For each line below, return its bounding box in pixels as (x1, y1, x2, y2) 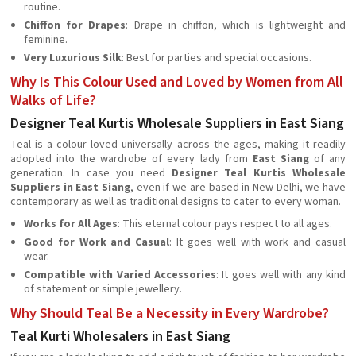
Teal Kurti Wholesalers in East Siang (10, 327, 230, 346)
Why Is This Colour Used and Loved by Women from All (10, 72, 343, 92)
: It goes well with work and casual (169, 234, 346, 250)
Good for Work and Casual (24, 234, 170, 250)
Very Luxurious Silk (24, 50, 122, 66)
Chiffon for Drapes (24, 17, 126, 33)
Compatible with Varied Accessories (24, 267, 216, 283)
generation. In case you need (10, 165, 172, 181)
